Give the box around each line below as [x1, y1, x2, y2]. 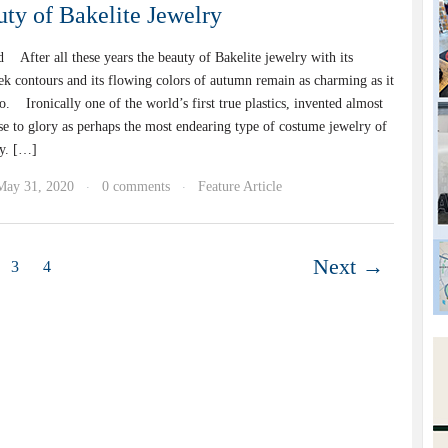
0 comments [102, 179, 170, 194]
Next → [313, 254, 384, 279]
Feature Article [198, 179, 282, 194]
